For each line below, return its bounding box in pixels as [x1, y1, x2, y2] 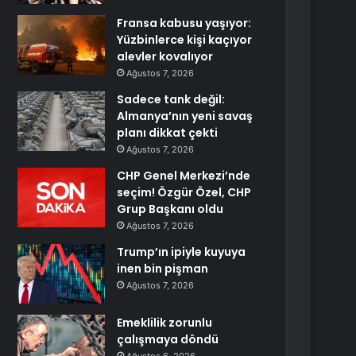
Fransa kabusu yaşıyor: [117, 15, 252, 31]
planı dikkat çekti [117, 125, 219, 141]
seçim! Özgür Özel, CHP [117, 184, 252, 200]
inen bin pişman [117, 261, 209, 277]
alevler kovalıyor [117, 48, 214, 64]
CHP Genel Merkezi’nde [117, 168, 251, 184]
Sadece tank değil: [117, 91, 226, 107]
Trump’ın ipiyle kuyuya [117, 244, 246, 260]
